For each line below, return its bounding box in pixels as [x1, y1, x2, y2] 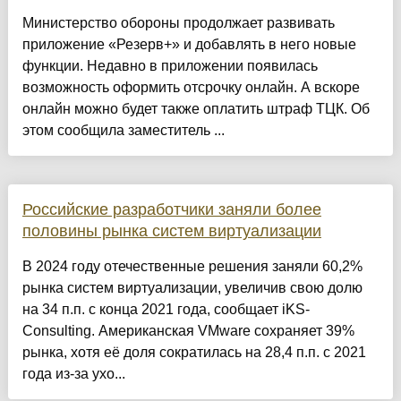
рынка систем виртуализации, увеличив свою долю [21, 280, 363, 296]
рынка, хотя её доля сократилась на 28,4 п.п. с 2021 [21, 345, 366, 361]
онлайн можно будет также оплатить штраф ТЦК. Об [21, 101, 370, 117]
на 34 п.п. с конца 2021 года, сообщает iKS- [21, 302, 310, 318]
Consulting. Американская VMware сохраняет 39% [21, 323, 354, 339]
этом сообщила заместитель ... [21, 123, 225, 139]
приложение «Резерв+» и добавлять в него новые [21, 37, 356, 53]
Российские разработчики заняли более [21, 200, 321, 219]
